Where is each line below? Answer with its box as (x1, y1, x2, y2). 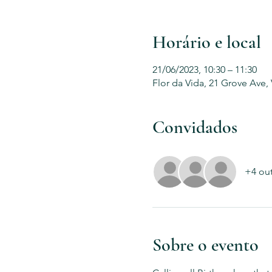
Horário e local (152, 31, 261, 53)
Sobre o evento (152, 234, 259, 256)
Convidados (152, 116, 237, 138)
